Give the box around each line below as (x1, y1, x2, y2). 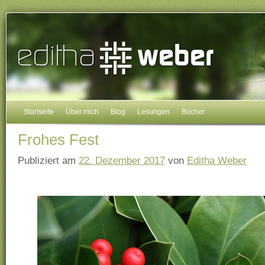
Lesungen (137, 108, 170, 116)
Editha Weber (187, 154, 247, 166)
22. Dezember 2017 (79, 154, 165, 166)
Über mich (66, 108, 99, 116)
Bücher (182, 108, 205, 116)
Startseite (24, 108, 54, 116)
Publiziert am (18, 154, 76, 166)
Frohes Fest (18, 131, 99, 148)
